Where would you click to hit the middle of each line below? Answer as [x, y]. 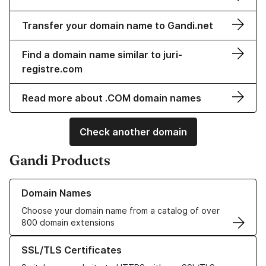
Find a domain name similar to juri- [102, 55]
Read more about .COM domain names [112, 98]
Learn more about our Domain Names [83, 185]
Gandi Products [60, 160]
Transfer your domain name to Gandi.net [118, 26]
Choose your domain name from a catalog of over [121, 211]
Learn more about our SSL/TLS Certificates [95, 242]
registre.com [52, 69]
